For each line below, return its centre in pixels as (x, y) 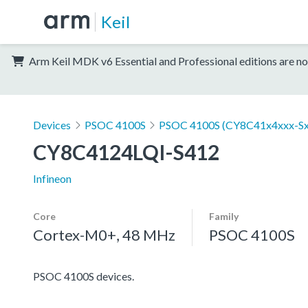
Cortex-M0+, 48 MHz (104, 234)
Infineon (52, 178)
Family (224, 216)
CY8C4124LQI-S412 (126, 152)
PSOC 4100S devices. (84, 276)
